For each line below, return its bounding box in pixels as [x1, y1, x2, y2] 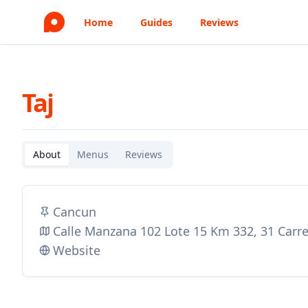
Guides [140, 16, 173, 29]
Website [53, 242, 100, 258]
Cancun [53, 203, 96, 220]
